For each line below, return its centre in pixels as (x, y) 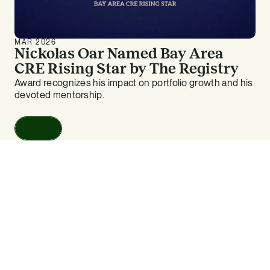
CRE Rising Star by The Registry (127, 69)
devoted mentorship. (60, 95)
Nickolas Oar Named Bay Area (119, 54)
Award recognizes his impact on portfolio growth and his (134, 83)
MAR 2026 (36, 42)
